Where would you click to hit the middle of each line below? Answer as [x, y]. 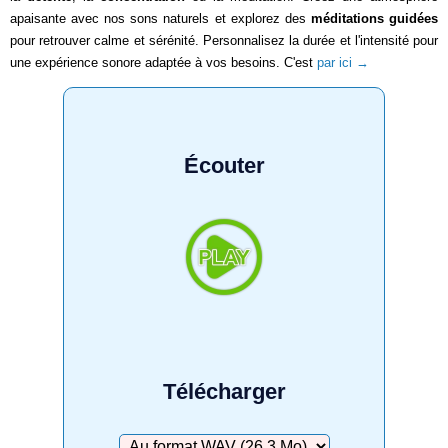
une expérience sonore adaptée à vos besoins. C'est [163, 62]
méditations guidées [374, 18]
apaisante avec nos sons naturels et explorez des [160, 18]
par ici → [343, 62]
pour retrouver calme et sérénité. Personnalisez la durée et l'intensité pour [224, 40]
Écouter [224, 165]
